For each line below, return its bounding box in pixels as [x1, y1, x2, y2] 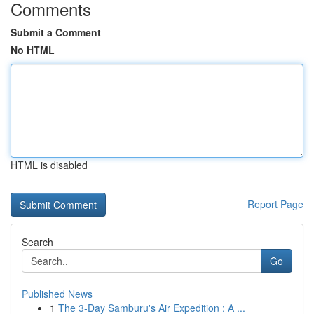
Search [22, 235, 53, 249]
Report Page [247, 197, 303, 211]
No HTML [11, 43, 55, 57]
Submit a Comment [11, 25, 101, 39]
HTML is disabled [11, 158, 88, 172]
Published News [22, 287, 93, 301]
